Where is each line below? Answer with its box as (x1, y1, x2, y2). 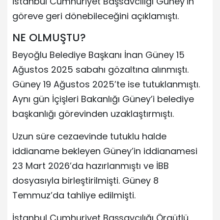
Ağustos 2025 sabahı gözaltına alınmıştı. (12, 63, 189, 76)
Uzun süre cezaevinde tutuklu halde (12, 130, 166, 143)
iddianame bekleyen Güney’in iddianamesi (12, 145, 197, 158)
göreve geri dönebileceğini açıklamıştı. (12, 10, 179, 23)
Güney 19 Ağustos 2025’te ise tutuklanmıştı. (12, 78, 200, 91)
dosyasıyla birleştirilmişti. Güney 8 (12, 174, 159, 187)
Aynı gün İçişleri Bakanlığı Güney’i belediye (12, 93, 194, 106)
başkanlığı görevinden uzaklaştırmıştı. (12, 108, 174, 120)
